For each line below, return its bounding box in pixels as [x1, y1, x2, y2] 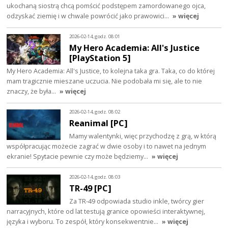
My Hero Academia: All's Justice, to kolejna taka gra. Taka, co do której [7, 66, 215, 75]
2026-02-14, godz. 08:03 [69, 174, 121, 181]
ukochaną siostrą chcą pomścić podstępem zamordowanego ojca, [7, 1, 206, 11]
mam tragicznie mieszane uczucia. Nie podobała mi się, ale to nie [7, 76, 203, 85]
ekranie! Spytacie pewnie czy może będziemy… [7, 151, 150, 161]
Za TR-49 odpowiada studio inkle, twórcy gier [69, 196, 205, 206]
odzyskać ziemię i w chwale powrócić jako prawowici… [7, 11, 171, 21]
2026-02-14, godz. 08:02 [69, 108, 121, 116]
